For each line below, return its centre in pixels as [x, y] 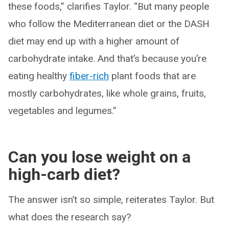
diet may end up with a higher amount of [94, 41]
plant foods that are [152, 76]
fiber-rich [89, 76]
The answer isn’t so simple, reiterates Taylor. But [111, 200]
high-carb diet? [64, 175]
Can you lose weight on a [99, 157]
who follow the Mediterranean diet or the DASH [109, 24]
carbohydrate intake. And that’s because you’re [107, 59]
